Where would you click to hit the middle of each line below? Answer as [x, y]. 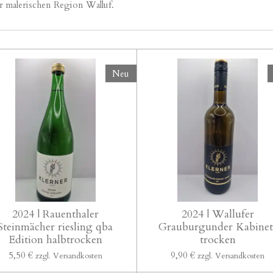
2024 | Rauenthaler [55, 214]
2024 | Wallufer [218, 214]
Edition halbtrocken [55, 240]
